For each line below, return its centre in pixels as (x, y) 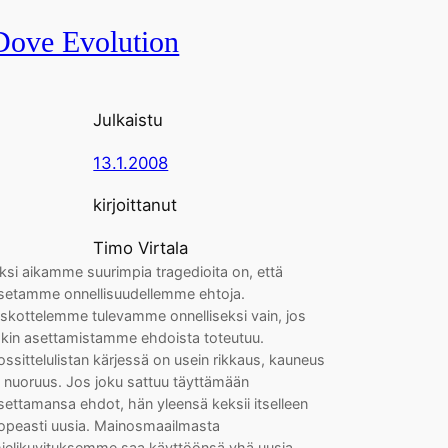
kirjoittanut (135, 205)
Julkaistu (128, 119)
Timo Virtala (141, 248)
